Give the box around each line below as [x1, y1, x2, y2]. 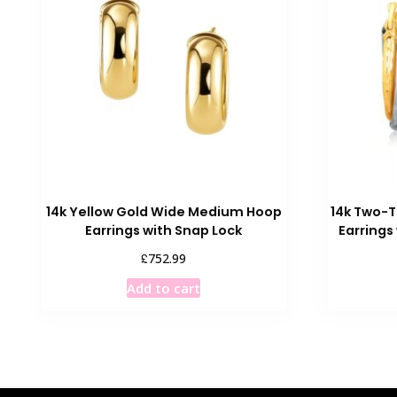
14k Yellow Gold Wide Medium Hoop [45, 203, 282, 222]
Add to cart [127, 278, 201, 297]
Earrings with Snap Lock [85, 222, 243, 240]
